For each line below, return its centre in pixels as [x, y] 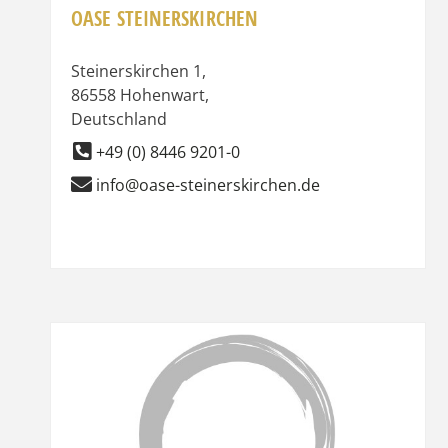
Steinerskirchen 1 [136, 70]
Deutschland [119, 118]
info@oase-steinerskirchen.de [208, 184]
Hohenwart [162, 94]
